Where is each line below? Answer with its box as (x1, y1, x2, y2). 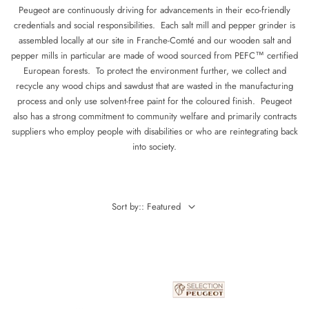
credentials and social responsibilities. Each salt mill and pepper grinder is (14, 18, 295, 32)
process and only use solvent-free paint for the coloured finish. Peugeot (17, 94, 292, 108)
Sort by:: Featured (112, 199, 181, 213)
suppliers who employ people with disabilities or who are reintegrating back (11, 124, 298, 138)
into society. (132, 139, 177, 153)
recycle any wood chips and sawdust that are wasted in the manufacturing (16, 79, 293, 92)
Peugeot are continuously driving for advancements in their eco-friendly (19, 3, 290, 17)
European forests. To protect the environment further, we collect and (23, 63, 286, 77)
